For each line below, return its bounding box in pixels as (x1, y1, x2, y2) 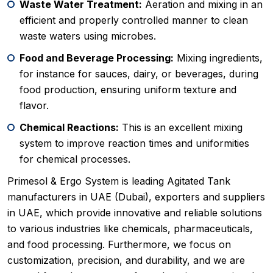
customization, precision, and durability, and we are (7, 254, 245, 267)
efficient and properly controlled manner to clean (19, 14, 248, 27)
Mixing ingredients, (174, 52, 263, 65)
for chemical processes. (19, 153, 130, 166)
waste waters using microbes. (19, 30, 156, 43)
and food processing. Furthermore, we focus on (7, 238, 231, 251)
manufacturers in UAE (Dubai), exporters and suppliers (7, 191, 265, 204)
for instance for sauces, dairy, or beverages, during (19, 68, 258, 80)
